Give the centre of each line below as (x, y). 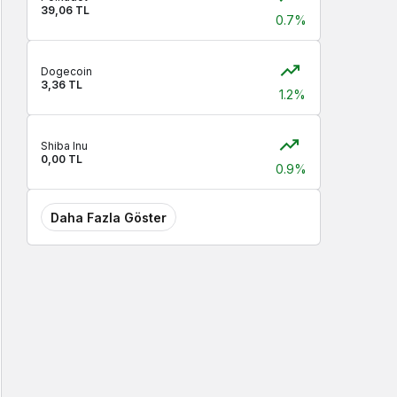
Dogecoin (66, 71)
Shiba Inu (64, 146)
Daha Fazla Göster (109, 217)
